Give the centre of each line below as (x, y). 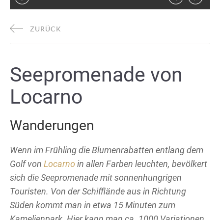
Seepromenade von (96, 74)
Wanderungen (52, 125)
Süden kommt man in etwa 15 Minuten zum (93, 205)
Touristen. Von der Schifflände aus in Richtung (98, 191)
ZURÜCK (45, 28)
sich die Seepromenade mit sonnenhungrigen (96, 177)
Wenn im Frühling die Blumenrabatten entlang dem (107, 150)
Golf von (27, 164)
